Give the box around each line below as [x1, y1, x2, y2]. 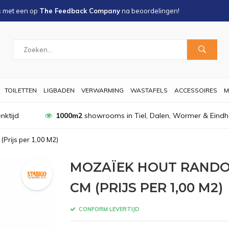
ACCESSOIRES [174, 86, 217, 94]
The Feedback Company [39, 7, 120, 15]
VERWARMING [81, 86, 124, 94]
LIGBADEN [43, 86, 75, 94]
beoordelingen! [131, 7, 179, 15]
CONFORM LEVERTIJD [77, 205, 140, 213]
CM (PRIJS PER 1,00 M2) [70, 179, 223, 195]
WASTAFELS [130, 86, 168, 94]
